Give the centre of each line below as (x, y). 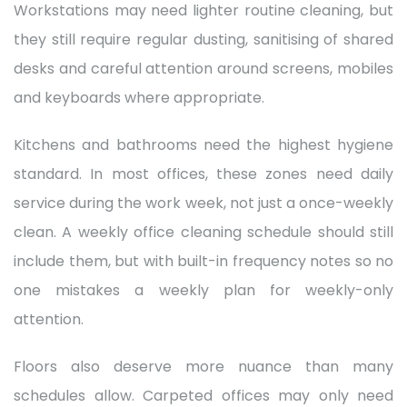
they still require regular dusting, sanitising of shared (203, 39)
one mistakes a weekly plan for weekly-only (203, 290)
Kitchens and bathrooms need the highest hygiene (203, 144)
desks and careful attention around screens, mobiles (203, 68)
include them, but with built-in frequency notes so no (203, 261)
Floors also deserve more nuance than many (203, 366)
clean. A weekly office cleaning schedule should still (203, 232)
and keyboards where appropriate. (139, 97)
